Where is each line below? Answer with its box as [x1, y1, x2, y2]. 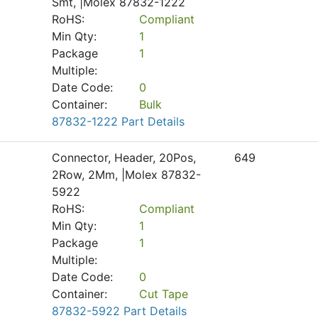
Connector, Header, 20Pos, [52, 150, 196, 165]
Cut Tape [138, 287, 188, 301]
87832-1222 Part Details [52, 114, 185, 128]
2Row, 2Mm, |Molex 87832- [52, 168, 201, 182]
